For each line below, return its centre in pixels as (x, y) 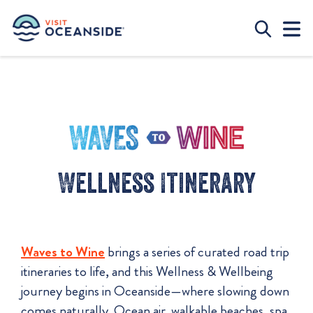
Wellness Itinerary (156, 182)
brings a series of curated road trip (197, 252)
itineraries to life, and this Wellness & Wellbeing (147, 271)
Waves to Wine (63, 252)
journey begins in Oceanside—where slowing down (155, 291)
